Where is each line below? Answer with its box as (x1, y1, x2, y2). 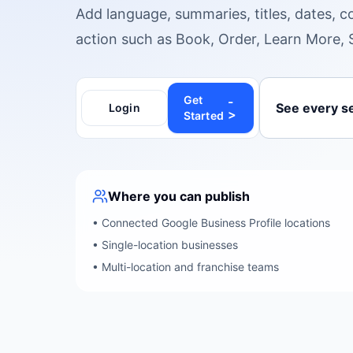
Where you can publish (108, 188, 250, 204)
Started (183, 109, 224, 122)
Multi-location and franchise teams (102, 260, 279, 273)
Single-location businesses (102, 238, 238, 251)
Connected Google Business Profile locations (102, 216, 330, 229)
